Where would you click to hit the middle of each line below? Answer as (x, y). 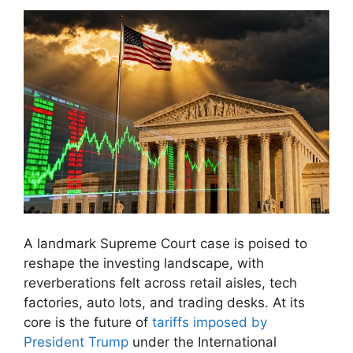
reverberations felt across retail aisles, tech (160, 282)
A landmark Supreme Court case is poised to (165, 243)
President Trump (76, 342)
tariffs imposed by (210, 322)
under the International (203, 342)
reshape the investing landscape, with (144, 263)
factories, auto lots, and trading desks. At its (164, 302)
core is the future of (88, 322)
